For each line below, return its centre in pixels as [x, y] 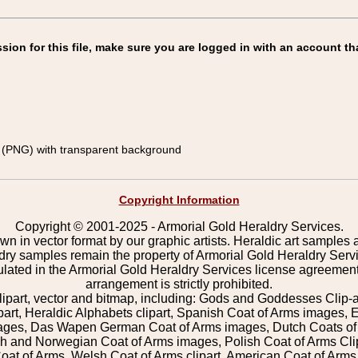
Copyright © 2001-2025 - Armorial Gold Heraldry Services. [179, 227]
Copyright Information [179, 200]
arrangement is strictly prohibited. [179, 284]
